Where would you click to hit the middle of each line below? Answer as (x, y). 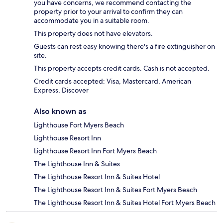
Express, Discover (61, 90)
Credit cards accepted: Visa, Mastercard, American (112, 81)
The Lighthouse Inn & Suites (77, 164)
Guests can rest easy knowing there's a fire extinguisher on (124, 47)
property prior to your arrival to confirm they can (108, 12)
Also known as (60, 111)
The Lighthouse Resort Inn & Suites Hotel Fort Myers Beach (125, 203)
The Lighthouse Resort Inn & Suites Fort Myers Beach (115, 190)
